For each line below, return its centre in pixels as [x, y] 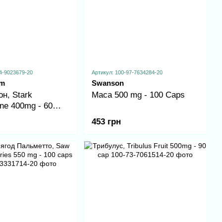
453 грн [106, 122]
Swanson [108, 83]
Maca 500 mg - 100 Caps [138, 95]
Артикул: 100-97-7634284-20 [127, 73]
